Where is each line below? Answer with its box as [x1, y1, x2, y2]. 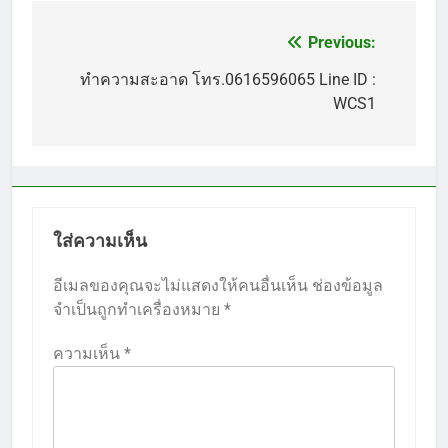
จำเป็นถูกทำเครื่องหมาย [53, 299, 224, 319]
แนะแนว [51, 33, 139, 62]
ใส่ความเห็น [53, 230, 147, 251]
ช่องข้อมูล [312, 275, 383, 295]
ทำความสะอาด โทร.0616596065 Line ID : [80, 69, 376, 89]
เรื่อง [51, 69, 98, 98]
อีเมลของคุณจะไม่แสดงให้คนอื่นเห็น [53, 275, 308, 295]
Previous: [308, 32, 376, 52]
